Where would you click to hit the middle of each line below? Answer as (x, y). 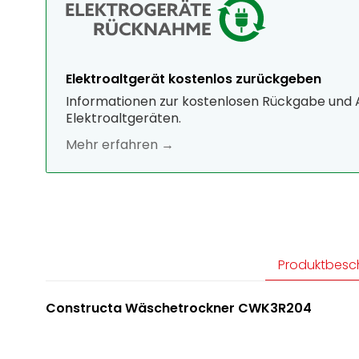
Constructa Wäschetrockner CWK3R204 (179, 308)
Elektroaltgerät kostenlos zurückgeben (194, 79)
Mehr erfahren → (120, 145)
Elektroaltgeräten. (123, 118)
